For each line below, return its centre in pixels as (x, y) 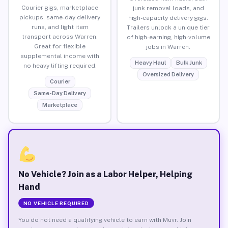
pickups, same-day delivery (60, 17)
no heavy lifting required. (60, 65)
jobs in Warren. (168, 47)
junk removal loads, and (168, 8)
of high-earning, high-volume (168, 37)
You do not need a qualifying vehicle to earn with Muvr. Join (105, 220)
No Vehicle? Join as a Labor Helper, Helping (105, 174)
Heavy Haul (150, 62)
